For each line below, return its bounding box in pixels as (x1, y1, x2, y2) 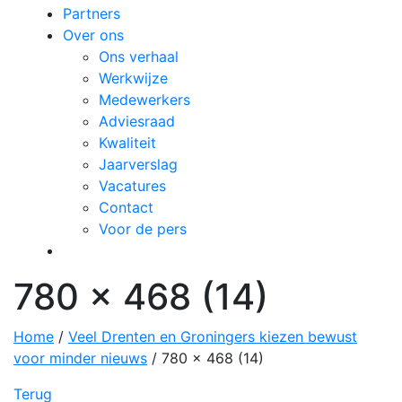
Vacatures (99, 177, 166, 196)
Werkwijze (99, 69, 168, 88)
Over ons (63, 26, 124, 45)
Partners (63, 4, 120, 23)
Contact (99, 198, 153, 217)
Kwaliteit (99, 134, 156, 153)
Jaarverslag (99, 155, 178, 174)
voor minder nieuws (13, 349, 147, 368)
